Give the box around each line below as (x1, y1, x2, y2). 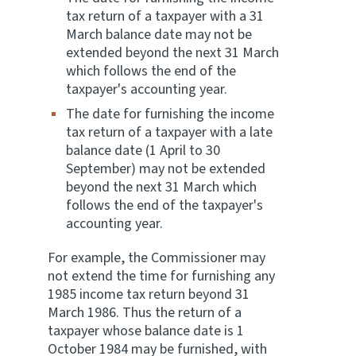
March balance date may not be (66, 25, 252, 44)
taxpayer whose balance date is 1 (48, 321, 244, 341)
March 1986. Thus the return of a (48, 303, 242, 323)
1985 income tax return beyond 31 (48, 284, 250, 304)
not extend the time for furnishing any (48, 266, 275, 286)
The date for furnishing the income (66, 104, 274, 124)
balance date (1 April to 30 (66, 141, 220, 161)
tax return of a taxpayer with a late (66, 122, 273, 142)
